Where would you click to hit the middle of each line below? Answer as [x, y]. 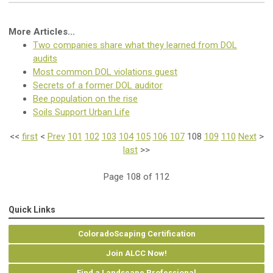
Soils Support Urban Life [81, 112]
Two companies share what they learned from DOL [135, 45]
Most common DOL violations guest [105, 72]
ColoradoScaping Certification [136, 234]
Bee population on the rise [85, 99]
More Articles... [42, 32]
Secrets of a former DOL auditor [98, 86]
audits [45, 59]
